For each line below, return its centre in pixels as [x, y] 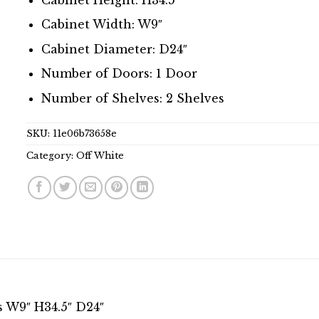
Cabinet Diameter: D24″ [115, 49]
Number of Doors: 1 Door [120, 74]
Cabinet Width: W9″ [102, 25]
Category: [52, 155]
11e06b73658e [85, 133]
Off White [100, 155]
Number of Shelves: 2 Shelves [133, 98]
